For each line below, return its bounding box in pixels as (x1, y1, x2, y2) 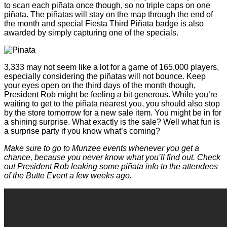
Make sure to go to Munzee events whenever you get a (4, 143, 199, 153)
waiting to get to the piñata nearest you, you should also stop (4, 99, 220, 108)
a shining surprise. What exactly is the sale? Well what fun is (4, 117, 220, 126)
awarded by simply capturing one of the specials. (4, 28, 178, 37)
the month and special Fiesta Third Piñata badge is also (4, 19, 204, 28)
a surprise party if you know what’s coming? (4, 126, 160, 135)
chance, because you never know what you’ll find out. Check (4, 153, 220, 162)
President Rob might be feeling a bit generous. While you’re (4, 90, 217, 99)
